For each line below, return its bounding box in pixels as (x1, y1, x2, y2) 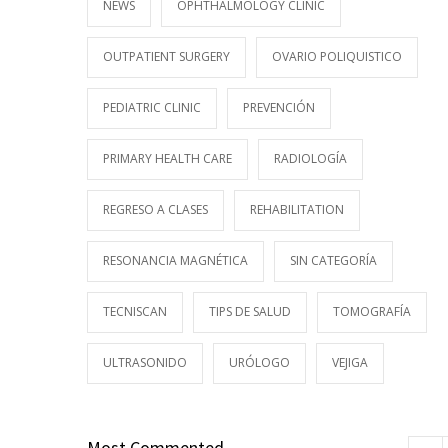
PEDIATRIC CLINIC (103, 99, 201, 116)
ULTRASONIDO (103, 354, 187, 371)
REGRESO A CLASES (103, 201, 208, 218)
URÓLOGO (229, 354, 290, 371)
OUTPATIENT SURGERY (103, 48, 230, 65)
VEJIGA (332, 354, 368, 371)
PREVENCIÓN (243, 99, 315, 116)
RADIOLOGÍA (274, 150, 347, 167)
